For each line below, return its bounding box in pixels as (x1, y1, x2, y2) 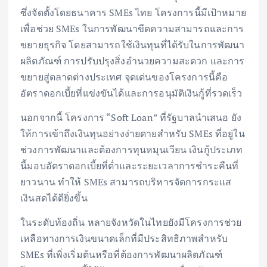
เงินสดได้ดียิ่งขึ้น (20, 191, 88, 204)
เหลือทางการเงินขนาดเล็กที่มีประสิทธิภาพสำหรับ (20, 231, 228, 245)
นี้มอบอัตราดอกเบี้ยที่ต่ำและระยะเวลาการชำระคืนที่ (20, 159, 239, 172)
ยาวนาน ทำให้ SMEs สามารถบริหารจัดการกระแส (20, 175, 232, 188)
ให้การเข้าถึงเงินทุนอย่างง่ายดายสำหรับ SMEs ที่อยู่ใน (20, 126, 245, 140)
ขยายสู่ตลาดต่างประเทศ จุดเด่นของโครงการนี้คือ (20, 70, 228, 83)
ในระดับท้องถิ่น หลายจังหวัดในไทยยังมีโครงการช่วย (20, 215, 242, 229)
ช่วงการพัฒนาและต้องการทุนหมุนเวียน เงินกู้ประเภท (20, 142, 243, 156)
